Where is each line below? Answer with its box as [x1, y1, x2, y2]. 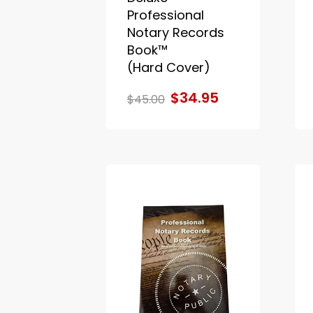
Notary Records [127, 23, 224, 41]
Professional [127, 6, 204, 24]
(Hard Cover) [127, 58, 210, 76]
